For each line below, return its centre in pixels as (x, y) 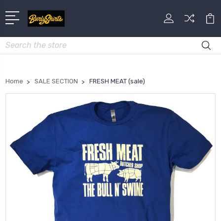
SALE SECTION (56, 81)
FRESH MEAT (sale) (117, 81)
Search (17, 42)
